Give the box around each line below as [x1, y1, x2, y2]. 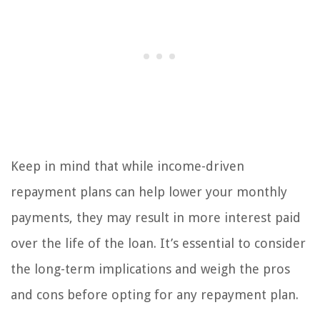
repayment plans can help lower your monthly [11, 184, 287, 200]
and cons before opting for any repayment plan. [11, 287, 299, 303]
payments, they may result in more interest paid [11, 210, 301, 226]
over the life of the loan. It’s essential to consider [11, 236, 306, 251]
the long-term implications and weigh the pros [11, 261, 290, 277]
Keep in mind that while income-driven [11, 159, 244, 174]
